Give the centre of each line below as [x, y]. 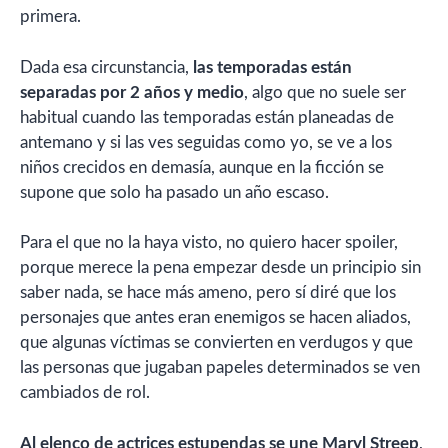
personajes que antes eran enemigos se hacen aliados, [215, 318]
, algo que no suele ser [325, 92]
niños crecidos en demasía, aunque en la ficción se [202, 167]
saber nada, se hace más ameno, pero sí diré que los [208, 293]
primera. [50, 17]
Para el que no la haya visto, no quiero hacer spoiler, [209, 243]
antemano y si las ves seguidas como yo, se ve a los [206, 142]
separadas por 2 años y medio [132, 92]
